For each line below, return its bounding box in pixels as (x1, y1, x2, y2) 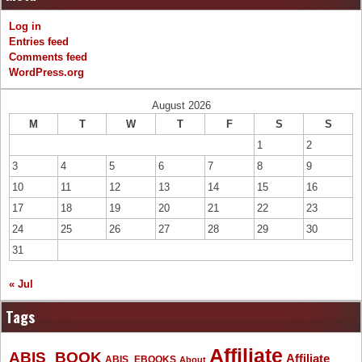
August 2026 (151, 99, 211, 112)
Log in (9, 20, 41, 33)
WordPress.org (9, 66, 84, 79)
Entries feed (9, 36, 69, 48)
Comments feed (9, 51, 87, 64)
